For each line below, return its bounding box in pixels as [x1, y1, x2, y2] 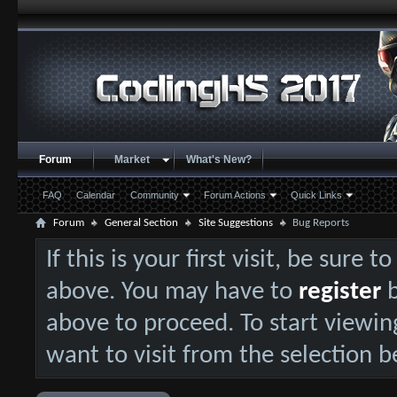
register [298, 279, 381, 305]
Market [113, 153, 150, 166]
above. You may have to [45, 279, 299, 305]
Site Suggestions [198, 217, 273, 229]
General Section [104, 217, 178, 229]
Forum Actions [203, 190, 266, 200]
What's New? [185, 153, 252, 166]
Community [129, 190, 179, 200]
